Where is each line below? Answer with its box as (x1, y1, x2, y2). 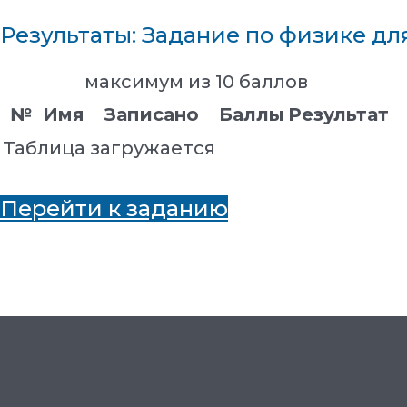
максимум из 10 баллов (84, 70, 308, 93)
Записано (104, 103, 199, 125)
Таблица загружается (3, 136, 215, 159)
